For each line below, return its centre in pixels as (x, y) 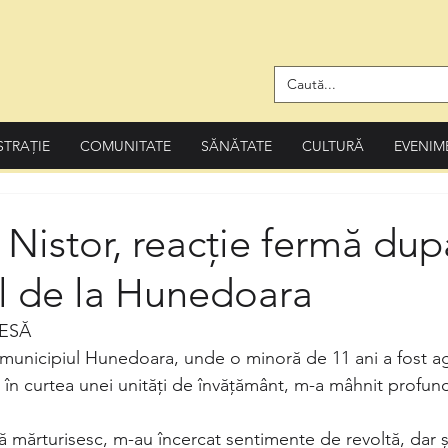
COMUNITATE (125, 146)
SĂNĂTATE (236, 146)
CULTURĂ (333, 146)
